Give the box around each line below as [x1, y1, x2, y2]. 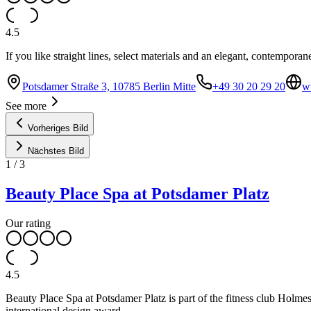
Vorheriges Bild [28, 122, 88, 133]
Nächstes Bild [28, 145, 84, 156]
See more [6, 99, 47, 112]
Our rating [6, 217, 51, 229]
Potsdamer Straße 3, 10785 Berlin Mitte [22, 80, 196, 92]
